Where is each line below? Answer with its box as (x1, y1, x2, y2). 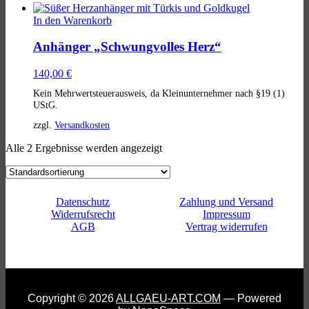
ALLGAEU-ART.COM (116, 292, 221, 304)
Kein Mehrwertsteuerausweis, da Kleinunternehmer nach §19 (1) (33, 88, 285, 99)
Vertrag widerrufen (185, 220, 268, 232)
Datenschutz (56, 195, 110, 208)
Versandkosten (54, 119, 110, 130)
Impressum (202, 208, 250, 220)
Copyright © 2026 (28, 292, 116, 304)
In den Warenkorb (33, 14, 112, 26)
